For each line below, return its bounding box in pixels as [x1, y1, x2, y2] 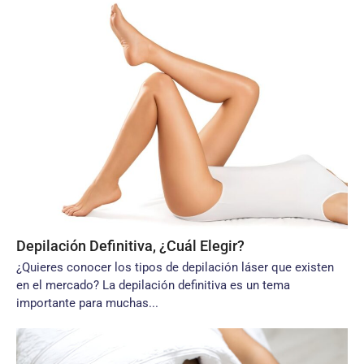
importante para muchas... [16, 296, 158, 310]
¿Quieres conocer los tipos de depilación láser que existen [16, 260, 334, 275]
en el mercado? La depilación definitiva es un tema [16, 278, 290, 292]
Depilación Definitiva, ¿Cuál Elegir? [16, 237, 245, 254]
